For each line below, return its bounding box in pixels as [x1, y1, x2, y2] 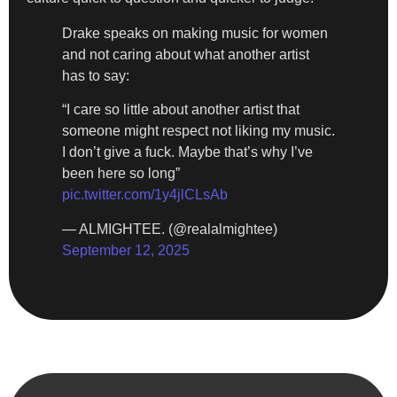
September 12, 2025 [62, 242, 190, 258]
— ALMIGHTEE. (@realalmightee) [62, 221, 277, 237]
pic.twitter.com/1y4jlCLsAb [62, 187, 228, 203]
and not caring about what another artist [62, 46, 309, 62]
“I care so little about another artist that [62, 102, 300, 118]
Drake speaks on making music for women [62, 25, 328, 41]
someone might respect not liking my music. [62, 123, 335, 139]
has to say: [62, 67, 129, 83]
